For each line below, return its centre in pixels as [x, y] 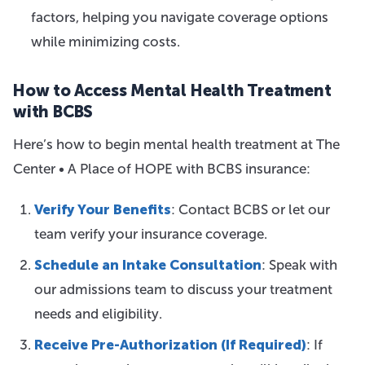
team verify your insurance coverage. [150, 234]
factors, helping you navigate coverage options [180, 17]
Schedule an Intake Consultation [147, 265]
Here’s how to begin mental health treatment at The [176, 144]
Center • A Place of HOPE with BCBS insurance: [162, 169]
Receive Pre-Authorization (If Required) [170, 345]
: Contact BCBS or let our [250, 209]
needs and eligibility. [98, 314]
